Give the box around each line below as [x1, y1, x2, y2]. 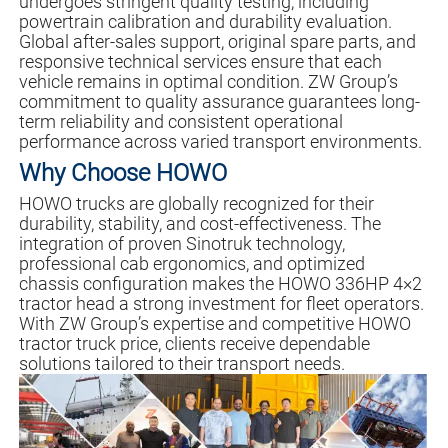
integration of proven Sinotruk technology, [18, 233, 345, 255]
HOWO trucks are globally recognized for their [18, 193, 374, 215]
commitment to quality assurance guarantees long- [18, 91, 420, 113]
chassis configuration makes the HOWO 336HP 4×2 [18, 273, 422, 295]
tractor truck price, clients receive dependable [18, 333, 370, 355]
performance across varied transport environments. [18, 131, 422, 153]
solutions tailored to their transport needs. [18, 353, 345, 375]
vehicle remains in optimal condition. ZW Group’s [18, 71, 398, 93]
